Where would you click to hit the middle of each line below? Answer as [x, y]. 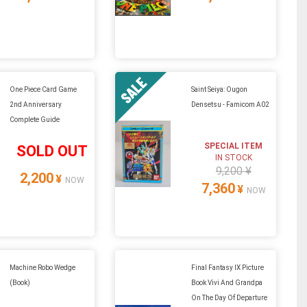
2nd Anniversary [35, 104]
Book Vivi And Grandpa [226, 282]
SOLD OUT [52, 151]
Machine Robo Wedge [42, 267]
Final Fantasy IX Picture [227, 267]
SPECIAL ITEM [234, 146]
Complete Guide [34, 119]
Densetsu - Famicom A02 [230, 104]
